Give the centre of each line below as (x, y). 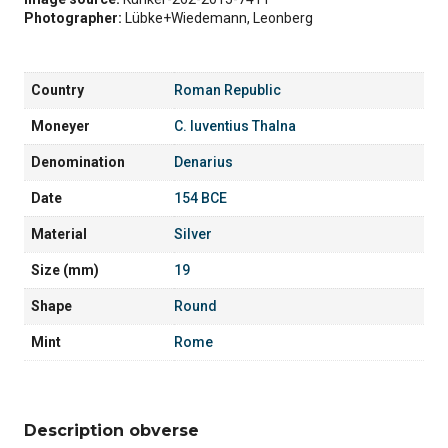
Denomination (78, 161)
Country (57, 89)
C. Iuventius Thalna (235, 125)
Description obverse (111, 430)
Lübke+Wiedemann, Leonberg (219, 17)
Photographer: (74, 17)
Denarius (203, 161)
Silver (193, 233)
